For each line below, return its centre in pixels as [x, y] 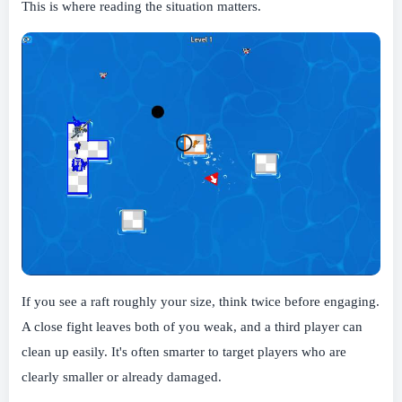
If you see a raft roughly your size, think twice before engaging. [201, 301]
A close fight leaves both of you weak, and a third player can [192, 326]
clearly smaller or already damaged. [122, 376]
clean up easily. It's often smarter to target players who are [184, 351]
